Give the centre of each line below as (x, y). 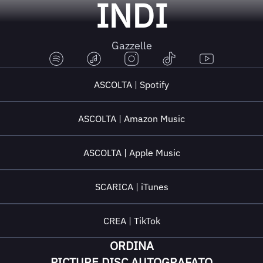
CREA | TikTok (131, 221)
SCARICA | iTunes (131, 187)
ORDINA (131, 246)
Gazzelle (131, 45)
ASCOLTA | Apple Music (131, 153)
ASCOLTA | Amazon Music (131, 119)
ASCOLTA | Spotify (131, 85)
